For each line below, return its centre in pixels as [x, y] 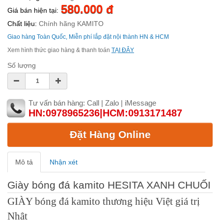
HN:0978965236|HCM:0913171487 [105, 113]
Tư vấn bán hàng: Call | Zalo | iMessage [92, 103]
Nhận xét [64, 162]
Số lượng [22, 66]
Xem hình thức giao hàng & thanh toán [59, 50]
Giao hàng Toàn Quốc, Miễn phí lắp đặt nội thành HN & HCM [88, 37]
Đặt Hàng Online [110, 135]
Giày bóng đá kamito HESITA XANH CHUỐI [109, 185]
